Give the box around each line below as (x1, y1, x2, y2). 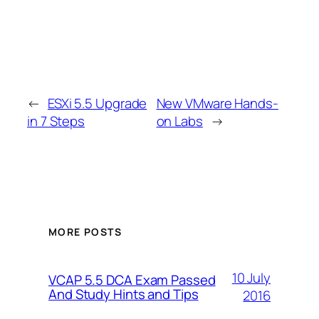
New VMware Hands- (156, 93, 278, 113)
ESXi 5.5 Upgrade (47, 93, 147, 113)
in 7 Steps (27, 111, 85, 130)
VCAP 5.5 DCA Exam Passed (48, 271, 216, 290)
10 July (231, 268, 271, 288)
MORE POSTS (48, 225, 122, 239)
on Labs (156, 111, 203, 130)
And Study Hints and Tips (48, 285, 199, 304)
